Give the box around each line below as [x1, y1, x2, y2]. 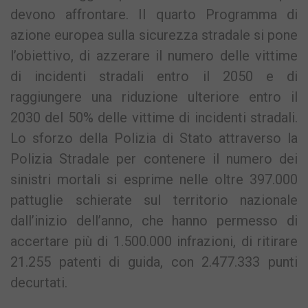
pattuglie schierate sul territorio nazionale [10, 191, 298, 208]
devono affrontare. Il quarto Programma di [10, 5, 298, 23]
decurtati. [10, 274, 67, 291]
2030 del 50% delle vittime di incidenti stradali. [10, 109, 298, 126]
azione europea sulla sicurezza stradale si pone [10, 26, 298, 43]
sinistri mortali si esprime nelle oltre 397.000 [10, 170, 298, 188]
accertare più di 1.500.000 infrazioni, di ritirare [10, 232, 298, 250]
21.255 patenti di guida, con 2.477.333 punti [10, 253, 298, 270]
